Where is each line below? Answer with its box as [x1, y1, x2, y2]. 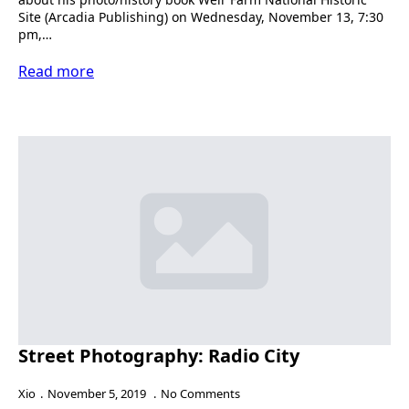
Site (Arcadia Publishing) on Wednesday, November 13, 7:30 [18, 7, 383, 26]
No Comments [161, 385, 240, 402]
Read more [18, 60, 94, 81]
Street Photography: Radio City [18, 343, 299, 368]
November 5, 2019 [47, 385, 149, 402]
